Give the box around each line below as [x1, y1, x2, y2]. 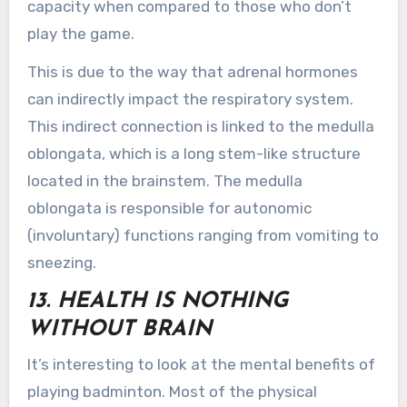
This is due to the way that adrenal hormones [26, 63, 358, 82]
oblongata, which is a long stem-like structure [26, 144, 361, 164]
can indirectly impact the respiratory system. [26, 90, 353, 109]
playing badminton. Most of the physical [26, 382, 317, 401]
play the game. [26, 24, 134, 43]
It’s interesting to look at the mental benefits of [26, 354, 375, 373]
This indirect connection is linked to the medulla [26, 117, 374, 136]
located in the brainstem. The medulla [26, 172, 303, 191]
